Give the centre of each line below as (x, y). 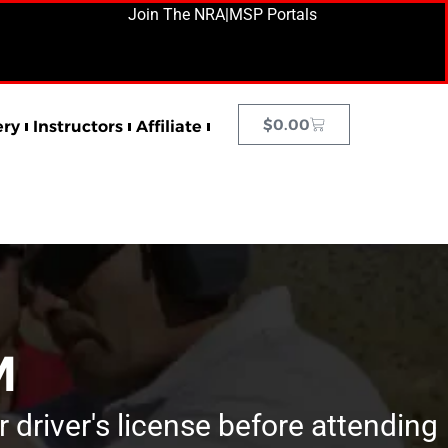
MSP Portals (272, 14)
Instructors (77, 127)
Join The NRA (176, 14)
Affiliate (168, 127)
